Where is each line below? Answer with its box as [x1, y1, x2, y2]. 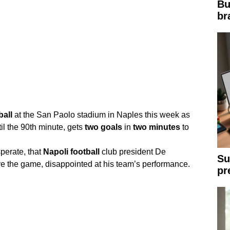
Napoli [43, 147, 68, 156]
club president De [99, 147, 166, 156]
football [70, 147, 100, 156]
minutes [148, 123, 180, 131]
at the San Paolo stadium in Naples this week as [12, 110, 190, 119]
